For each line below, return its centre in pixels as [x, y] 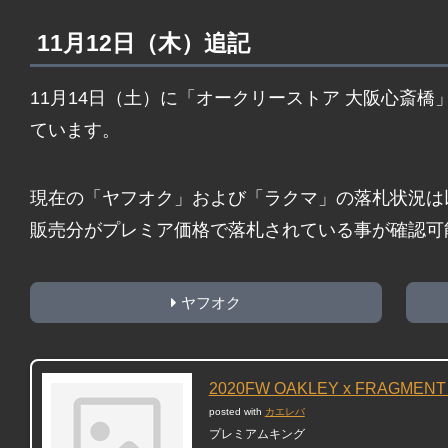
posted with [236, 412]
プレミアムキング [256, 434]
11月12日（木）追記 [143, 43]
